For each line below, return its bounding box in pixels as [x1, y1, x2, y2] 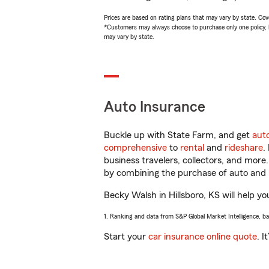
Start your [104, 232, 148, 241]
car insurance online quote [148, 232, 257, 241]
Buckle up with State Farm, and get [104, 130, 252, 140]
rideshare [225, 143, 263, 153]
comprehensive [104, 143, 167, 153]
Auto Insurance [104, 100, 205, 115]
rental [180, 143, 204, 153]
